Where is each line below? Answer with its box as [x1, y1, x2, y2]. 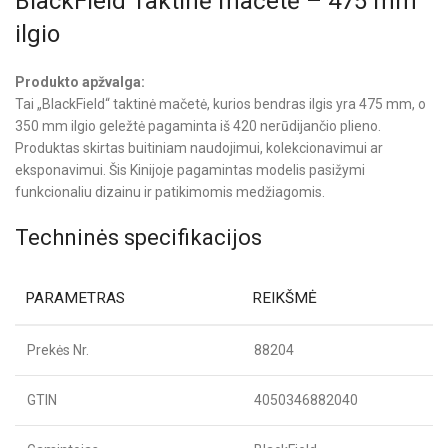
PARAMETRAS [25, 288, 125, 307]
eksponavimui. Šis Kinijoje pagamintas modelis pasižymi [15, 161, 365, 178]
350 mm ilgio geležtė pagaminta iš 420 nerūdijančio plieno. [15, 117, 381, 134]
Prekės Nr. [27, 341, 89, 358]
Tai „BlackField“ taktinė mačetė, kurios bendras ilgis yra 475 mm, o [15, 95, 426, 112]
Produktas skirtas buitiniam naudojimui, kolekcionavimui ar [15, 139, 383, 156]
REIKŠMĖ [252, 288, 317, 307]
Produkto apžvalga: [15, 73, 145, 90]
